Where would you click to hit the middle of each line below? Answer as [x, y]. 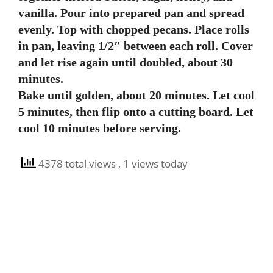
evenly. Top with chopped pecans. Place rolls [134, 29]
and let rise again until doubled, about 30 [126, 62]
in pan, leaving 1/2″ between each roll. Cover [136, 45]
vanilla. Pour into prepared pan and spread [131, 12]
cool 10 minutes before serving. [100, 128]
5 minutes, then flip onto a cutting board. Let [136, 111]
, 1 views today [153, 163]
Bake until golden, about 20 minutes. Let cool [136, 95]
